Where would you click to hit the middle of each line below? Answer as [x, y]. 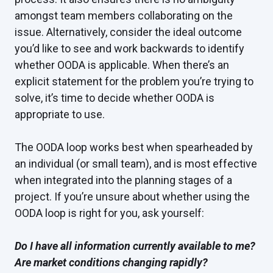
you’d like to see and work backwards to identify [129, 49]
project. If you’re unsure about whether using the [132, 197]
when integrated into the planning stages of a [123, 180]
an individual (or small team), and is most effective [136, 164]
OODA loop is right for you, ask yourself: [109, 213]
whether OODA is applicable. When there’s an [122, 65]
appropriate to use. [60, 115]
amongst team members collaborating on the [124, 16]
